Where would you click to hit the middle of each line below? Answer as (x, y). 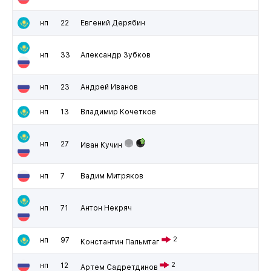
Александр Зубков (115, 54)
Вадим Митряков (112, 175)
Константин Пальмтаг (120, 241)
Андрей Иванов (109, 87)
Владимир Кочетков (118, 111)
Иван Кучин (101, 145)
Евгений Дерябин (113, 22)
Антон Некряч (106, 207)
